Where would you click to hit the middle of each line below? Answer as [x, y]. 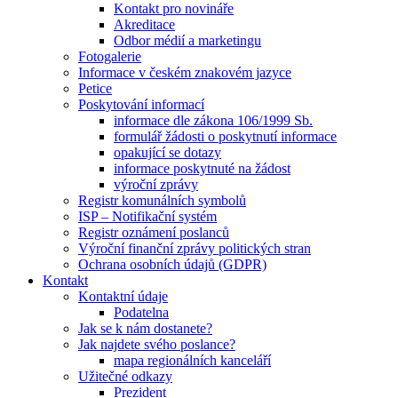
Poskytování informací [141, 104]
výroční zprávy [156, 184]
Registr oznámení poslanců [154, 232]
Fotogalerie [110, 56]
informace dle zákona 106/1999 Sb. [213, 120]
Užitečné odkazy [125, 376]
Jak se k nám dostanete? [145, 328]
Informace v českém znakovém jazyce [185, 72]
